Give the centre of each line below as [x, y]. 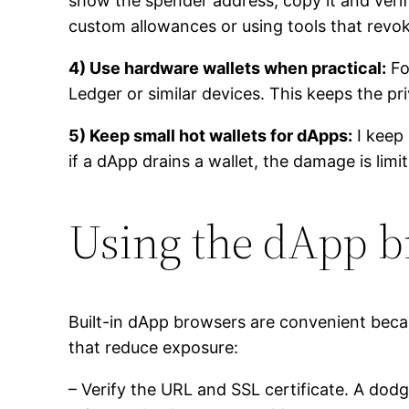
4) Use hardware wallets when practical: [228, 68]
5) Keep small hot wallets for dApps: [211, 136]
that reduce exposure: [154, 348]
